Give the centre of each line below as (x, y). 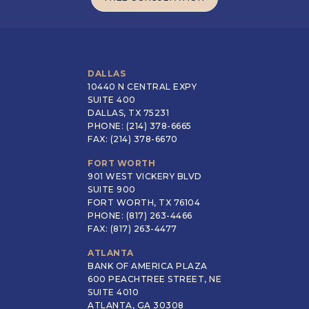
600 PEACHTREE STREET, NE (154, 279)
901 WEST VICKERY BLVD (145, 176)
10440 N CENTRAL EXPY (142, 86)
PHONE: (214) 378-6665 (140, 126)
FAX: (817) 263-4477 (132, 228)
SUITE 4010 (113, 292)
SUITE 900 (112, 189)
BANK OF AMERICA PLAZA (148, 266)
